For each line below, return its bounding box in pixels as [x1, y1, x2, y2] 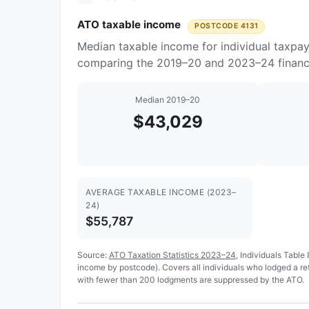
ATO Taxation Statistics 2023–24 [109, 249, 236, 260]
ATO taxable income [77, 18, 183, 32]
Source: [77, 249, 109, 260]
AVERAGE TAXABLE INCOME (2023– [86, 187, 237, 198]
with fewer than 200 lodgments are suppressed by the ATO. [77, 274, 304, 285]
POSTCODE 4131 [195, 21, 259, 31]
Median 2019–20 [135, 94, 200, 106]
